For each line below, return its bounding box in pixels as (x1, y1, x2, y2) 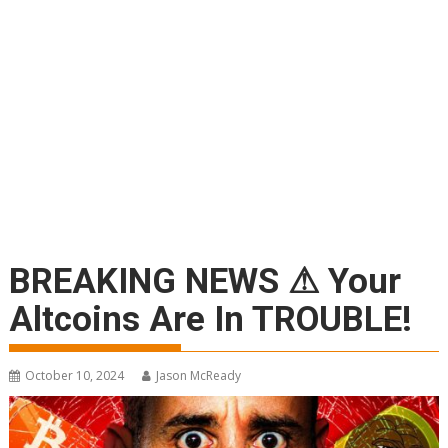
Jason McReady (156, 367, 242, 384)
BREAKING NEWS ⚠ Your (9, 261, 402, 302)
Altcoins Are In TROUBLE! (9, 299, 413, 340)
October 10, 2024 (25, 367, 125, 384)
